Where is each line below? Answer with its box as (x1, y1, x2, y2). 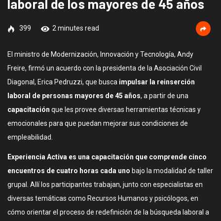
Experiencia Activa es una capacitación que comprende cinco (7, 153, 207, 161)
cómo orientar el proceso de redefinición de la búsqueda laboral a (7, 208, 209, 216)
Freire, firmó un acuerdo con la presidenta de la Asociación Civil (7, 64, 202, 72)
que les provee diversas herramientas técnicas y (50, 106, 201, 113)
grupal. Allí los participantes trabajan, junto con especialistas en (7, 181, 203, 188)
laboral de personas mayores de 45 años (7, 92, 141, 100)
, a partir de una (141, 92, 188, 100)
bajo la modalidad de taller (130, 167, 213, 175)
